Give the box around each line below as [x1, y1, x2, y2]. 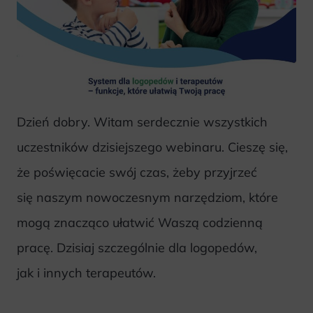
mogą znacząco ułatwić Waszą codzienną [17, 214, 263, 231]
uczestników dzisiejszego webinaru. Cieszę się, [17, 138, 288, 155]
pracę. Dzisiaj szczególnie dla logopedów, [17, 239, 257, 256]
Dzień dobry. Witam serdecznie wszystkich [17, 113, 268, 130]
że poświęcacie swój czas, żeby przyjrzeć [17, 163, 257, 180]
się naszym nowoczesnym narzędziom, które [17, 189, 278, 205]
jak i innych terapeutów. [17, 264, 156, 281]
